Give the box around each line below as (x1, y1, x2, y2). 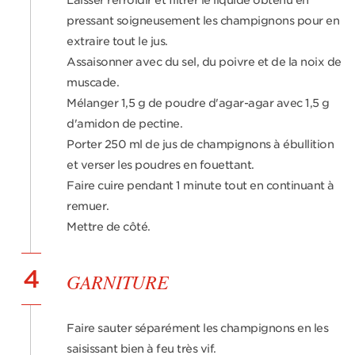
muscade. (67, 76, 119, 89)
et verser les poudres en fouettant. (67, 158, 254, 171)
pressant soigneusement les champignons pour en (67, 14, 339, 27)
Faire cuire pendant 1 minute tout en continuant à (67, 179, 334, 192)
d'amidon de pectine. (67, 117, 182, 130)
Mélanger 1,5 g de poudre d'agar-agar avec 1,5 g (67, 97, 330, 109)
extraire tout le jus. (67, 35, 168, 48)
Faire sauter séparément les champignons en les (67, 322, 328, 334)
